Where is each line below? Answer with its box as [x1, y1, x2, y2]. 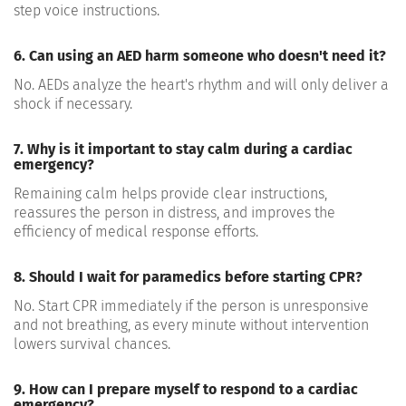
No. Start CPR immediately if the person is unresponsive [14, 296, 369, 314]
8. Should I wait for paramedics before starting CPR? [14, 267, 362, 285]
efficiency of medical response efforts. [14, 222, 258, 240]
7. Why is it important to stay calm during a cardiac [14, 140, 353, 158]
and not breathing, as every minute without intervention [14, 315, 369, 333]
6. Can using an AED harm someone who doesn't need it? [14, 46, 386, 64]
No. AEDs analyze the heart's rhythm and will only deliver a [14, 75, 389, 93]
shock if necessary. [14, 94, 132, 112]
